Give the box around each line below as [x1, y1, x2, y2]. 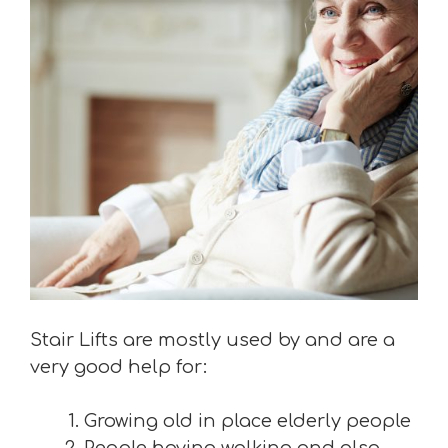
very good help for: [30, 357, 207, 377]
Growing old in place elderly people [84, 411, 411, 431]
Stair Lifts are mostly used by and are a [30, 330, 395, 350]
